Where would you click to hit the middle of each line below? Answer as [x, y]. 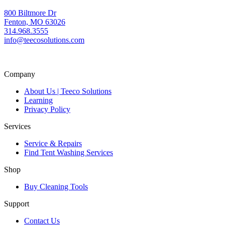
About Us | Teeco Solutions [68, 91]
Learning [38, 100]
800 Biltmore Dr [30, 13]
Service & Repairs [53, 143]
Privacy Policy [47, 109]
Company [20, 74]
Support [17, 203]
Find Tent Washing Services [69, 152]
